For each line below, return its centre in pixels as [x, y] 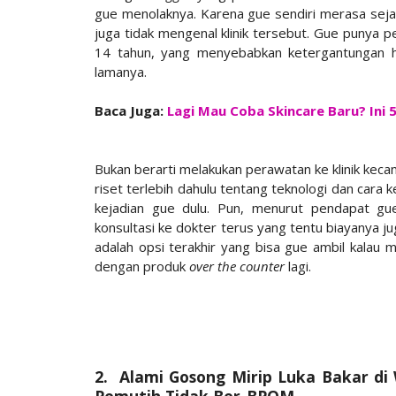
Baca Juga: [131, 110]
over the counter [237, 266]
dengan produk [142, 266]
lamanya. [122, 71]
